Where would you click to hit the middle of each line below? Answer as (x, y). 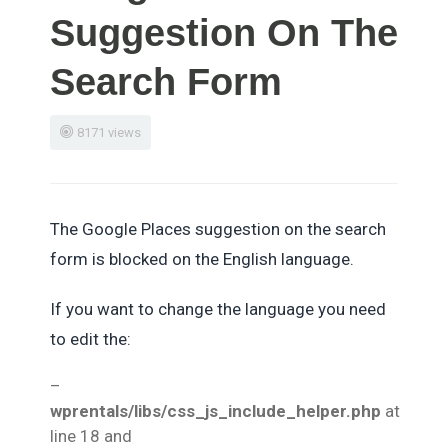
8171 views (109, 132)
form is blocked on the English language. (202, 259)
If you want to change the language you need (218, 309)
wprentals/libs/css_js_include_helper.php (215, 411)
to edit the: (90, 339)
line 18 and (93, 436)
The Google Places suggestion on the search (218, 229)
